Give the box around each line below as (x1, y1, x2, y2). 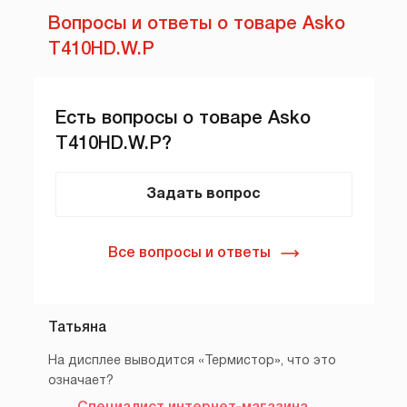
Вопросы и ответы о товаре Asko (47, 15, 345, 33)
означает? (47, 374, 114, 387)
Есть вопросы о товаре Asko (55, 110, 311, 127)
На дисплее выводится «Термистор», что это (47, 354, 336, 367)
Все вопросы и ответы (108, 246, 271, 260)
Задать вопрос (146, 187, 261, 201)
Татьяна (47, 321, 106, 334)
